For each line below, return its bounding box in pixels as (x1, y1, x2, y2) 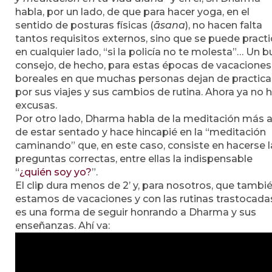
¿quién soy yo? (19, 166, 92, 178)
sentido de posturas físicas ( (15, 19, 154, 31)
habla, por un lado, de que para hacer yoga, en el (15, 5, 250, 18)
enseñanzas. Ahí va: (15, 219, 110, 231)
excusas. (15, 99, 57, 111)
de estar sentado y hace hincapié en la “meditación (15, 126, 266, 138)
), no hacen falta (185, 19, 262, 31)
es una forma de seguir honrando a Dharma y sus (15, 206, 256, 218)
